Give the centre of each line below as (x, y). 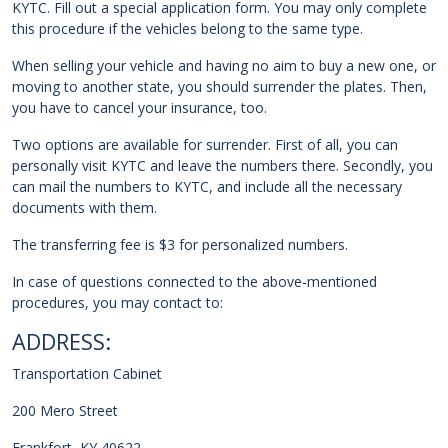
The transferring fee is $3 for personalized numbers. (180, 245)
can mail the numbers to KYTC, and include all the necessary (207, 187)
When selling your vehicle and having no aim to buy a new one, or (224, 66)
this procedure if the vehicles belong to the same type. (187, 29)
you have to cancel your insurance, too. (139, 108)
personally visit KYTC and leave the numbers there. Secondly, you (222, 166)
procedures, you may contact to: (117, 303)
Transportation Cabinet (87, 374)
